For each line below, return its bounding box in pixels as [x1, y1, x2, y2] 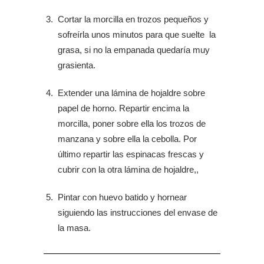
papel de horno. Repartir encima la [58, 103, 189, 114]
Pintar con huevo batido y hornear [58, 192, 187, 203]
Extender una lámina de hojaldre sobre [58, 88, 205, 98]
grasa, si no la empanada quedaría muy [58, 45, 210, 55]
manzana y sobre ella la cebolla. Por [58, 134, 197, 144]
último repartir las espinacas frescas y [58, 149, 204, 160]
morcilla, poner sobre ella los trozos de [58, 118, 206, 129]
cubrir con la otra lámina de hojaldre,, [58, 164, 199, 175]
